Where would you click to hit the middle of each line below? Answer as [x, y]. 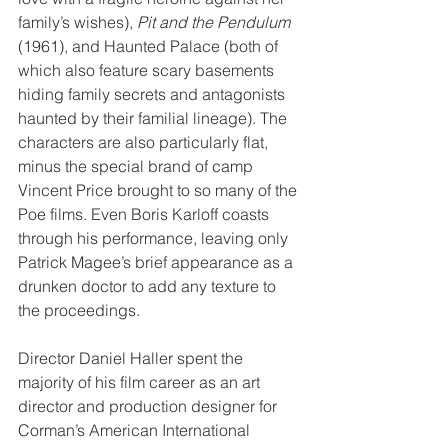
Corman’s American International [136, 429]
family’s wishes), [77, 21]
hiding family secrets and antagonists [153, 93]
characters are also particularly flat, [145, 141]
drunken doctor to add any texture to [149, 285]
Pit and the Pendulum [213, 21]
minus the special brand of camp [137, 165]
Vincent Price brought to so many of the [159, 189]
